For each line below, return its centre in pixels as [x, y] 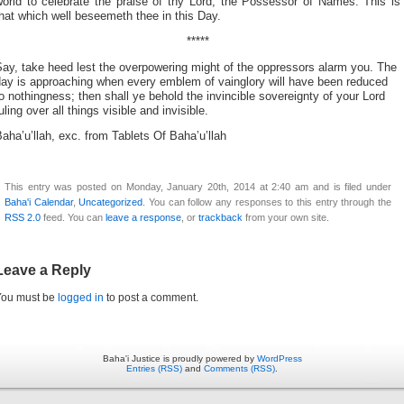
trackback [220, 218]
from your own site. [286, 218]
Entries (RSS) [154, 369]
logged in [81, 298]
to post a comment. [151, 298]
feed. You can [73, 218]
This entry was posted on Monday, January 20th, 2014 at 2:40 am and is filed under [198, 187]
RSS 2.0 [23, 218]
